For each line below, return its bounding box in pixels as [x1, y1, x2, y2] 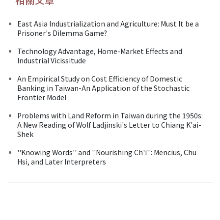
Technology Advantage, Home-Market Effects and [17, 46, 182, 56]
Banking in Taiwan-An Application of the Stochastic [17, 82, 190, 93]
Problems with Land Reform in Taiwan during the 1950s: [17, 110, 203, 120]
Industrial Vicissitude [17, 55, 86, 65]
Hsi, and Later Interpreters [17, 156, 106, 166]
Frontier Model [17, 92, 66, 102]
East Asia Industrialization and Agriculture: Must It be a [17, 18, 199, 28]
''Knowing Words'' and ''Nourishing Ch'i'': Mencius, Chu [17, 147, 196, 157]
